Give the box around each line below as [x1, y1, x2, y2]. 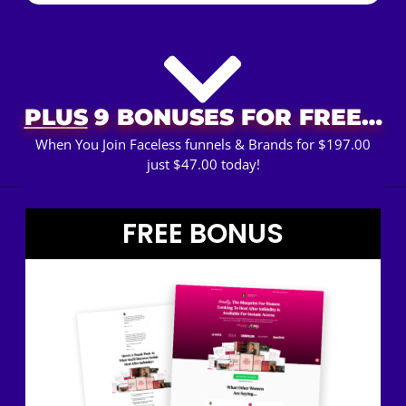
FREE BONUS [122, 214, 284, 253]
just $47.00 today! [146, 155, 260, 174]
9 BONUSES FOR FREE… [87, 102, 382, 130]
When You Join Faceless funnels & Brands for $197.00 [35, 135, 371, 154]
